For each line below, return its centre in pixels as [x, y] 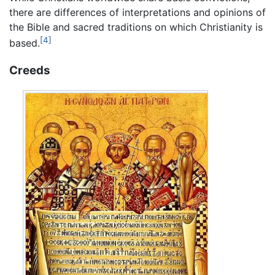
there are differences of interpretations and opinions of [137, 12]
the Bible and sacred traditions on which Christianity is [136, 27]
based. [25, 43]
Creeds [30, 70]
